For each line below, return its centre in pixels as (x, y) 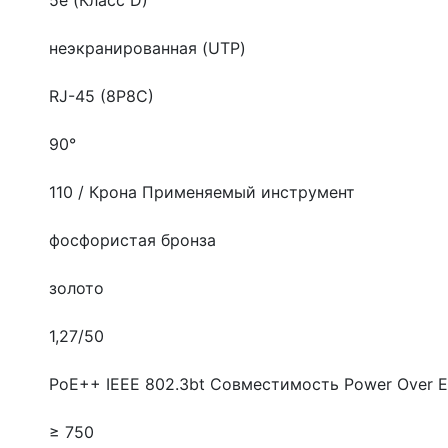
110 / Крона (95, 191)
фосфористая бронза (132, 239)
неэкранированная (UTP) (147, 47)
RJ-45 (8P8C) (101, 95)
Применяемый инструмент (248, 191)
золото (76, 287)
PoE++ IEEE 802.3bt (129, 383)
